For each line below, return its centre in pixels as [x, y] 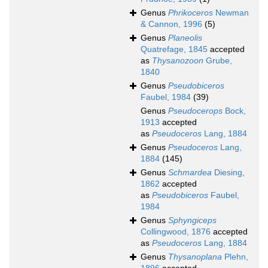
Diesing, [228, 173]
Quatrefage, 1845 [174, 49]
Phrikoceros [191, 13]
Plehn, [235, 257]
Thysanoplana [195, 257]
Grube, [218, 61]
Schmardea [190, 173]
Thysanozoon [178, 61]
